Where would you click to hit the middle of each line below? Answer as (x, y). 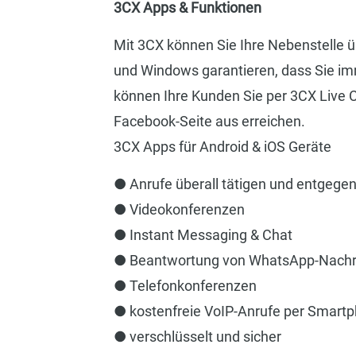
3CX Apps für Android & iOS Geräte (222, 146)
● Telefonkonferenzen (185, 285)
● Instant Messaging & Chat (203, 234)
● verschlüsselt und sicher (197, 336)
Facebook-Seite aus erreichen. (209, 121)
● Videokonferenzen (179, 209)
